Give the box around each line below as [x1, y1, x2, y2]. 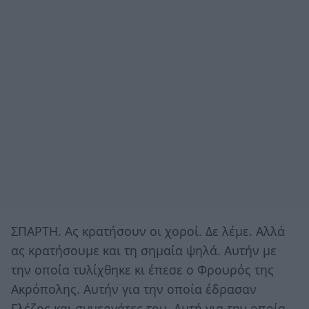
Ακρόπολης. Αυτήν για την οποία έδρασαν [11, 280, 257, 297]
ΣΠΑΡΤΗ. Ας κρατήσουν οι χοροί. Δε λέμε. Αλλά [11, 222, 285, 239]
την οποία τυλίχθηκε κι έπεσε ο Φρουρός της [11, 261, 274, 278]
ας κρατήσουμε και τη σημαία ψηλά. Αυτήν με [11, 241, 277, 259]
